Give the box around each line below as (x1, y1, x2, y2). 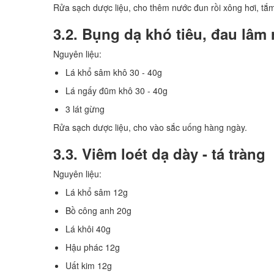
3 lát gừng (65, 102, 105, 115)
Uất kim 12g (65, 259, 112, 272)
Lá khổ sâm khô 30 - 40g (65, 65, 162, 78)
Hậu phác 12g (65, 240, 120, 253)
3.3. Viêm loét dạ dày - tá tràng (53, 143, 265, 164)
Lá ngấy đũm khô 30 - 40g (65, 84, 168, 97)
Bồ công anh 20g (65, 204, 131, 217)
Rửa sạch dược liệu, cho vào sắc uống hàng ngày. (53, 120, 247, 133)
